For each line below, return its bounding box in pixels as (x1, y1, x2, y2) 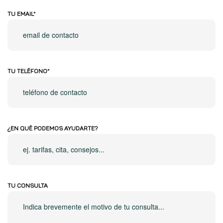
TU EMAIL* (7, 10, 36, 18)
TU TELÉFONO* (7, 67, 50, 75)
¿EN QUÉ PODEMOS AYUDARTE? (7, 124, 98, 132)
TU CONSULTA (7, 182, 48, 190)
